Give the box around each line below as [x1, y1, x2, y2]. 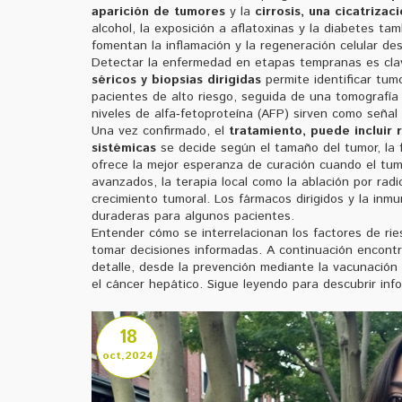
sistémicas [92, 138, 156, 157]
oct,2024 [101, 348, 153, 364]
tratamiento [229, 121, 302, 140]
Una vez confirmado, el [92, 121, 229, 140]
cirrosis [255, 2, 301, 21]
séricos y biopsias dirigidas [92, 70, 261, 89]
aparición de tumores [92, 2, 225, 21]
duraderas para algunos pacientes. [92, 206, 294, 225]
